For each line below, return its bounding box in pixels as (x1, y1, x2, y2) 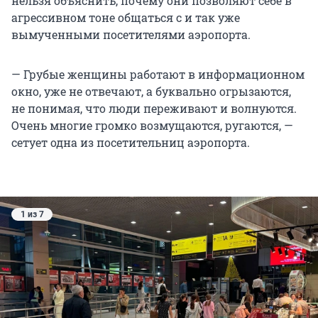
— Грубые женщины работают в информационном (11, 66, 305, 82)
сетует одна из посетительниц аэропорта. (11, 134, 250, 150)
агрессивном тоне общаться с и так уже (11, 9, 240, 25)
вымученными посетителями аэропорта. (11, 26, 251, 42)
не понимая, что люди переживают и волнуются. (11, 100, 297, 116)
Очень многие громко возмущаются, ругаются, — (11, 117, 293, 133)
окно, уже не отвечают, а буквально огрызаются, (11, 83, 291, 99)
